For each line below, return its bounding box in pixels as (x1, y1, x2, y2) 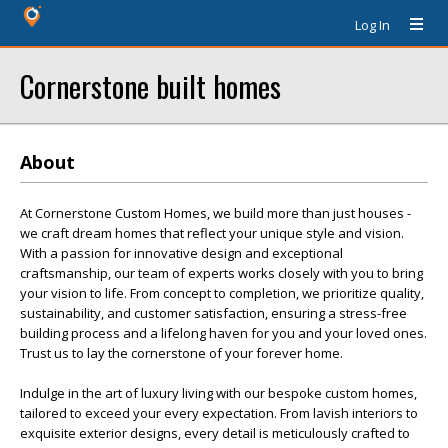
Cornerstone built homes (20, 64, 281, 107)
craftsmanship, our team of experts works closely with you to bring (20, 264, 423, 282)
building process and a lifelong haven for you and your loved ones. (20, 324, 427, 342)
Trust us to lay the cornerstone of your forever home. (20, 344, 343, 362)
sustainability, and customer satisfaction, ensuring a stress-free (20, 304, 407, 322)
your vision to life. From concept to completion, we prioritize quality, (20, 284, 424, 302)
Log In (355, 16, 390, 34)
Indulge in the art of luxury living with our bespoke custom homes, (20, 384, 417, 402)
